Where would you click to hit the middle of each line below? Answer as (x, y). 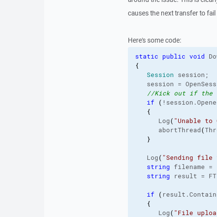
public (174, 56)
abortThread (168, 130)
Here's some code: (154, 40)
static (147, 56)
